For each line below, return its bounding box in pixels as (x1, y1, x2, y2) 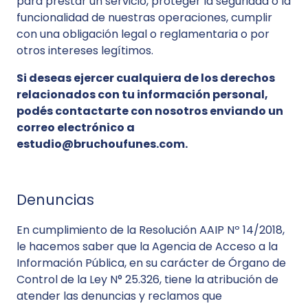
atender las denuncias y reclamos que (16, 288, 222, 304)
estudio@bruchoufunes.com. (16, 136, 188, 152)
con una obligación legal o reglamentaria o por (16, 26, 269, 42)
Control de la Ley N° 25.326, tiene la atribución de (16, 272, 278, 287)
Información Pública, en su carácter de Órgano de (16, 255, 286, 271)
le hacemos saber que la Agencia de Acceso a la (16, 239, 278, 254)
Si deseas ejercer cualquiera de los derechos (16, 70, 275, 86)
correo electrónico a (16, 120, 135, 135)
